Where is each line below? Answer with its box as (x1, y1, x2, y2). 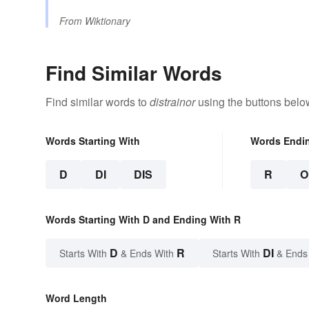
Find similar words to (46, 94, 150, 110)
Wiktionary (85, 14, 130, 28)
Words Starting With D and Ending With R (46, 212, 241, 227)
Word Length (46, 291, 107, 306)
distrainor (150, 94, 195, 110)
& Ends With (118, 246, 177, 261)
